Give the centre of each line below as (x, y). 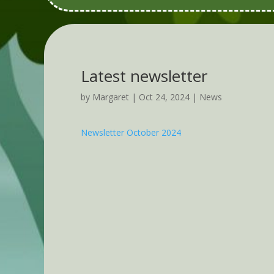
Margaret (111, 97)
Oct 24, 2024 (164, 97)
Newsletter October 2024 (131, 132)
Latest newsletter (144, 76)
